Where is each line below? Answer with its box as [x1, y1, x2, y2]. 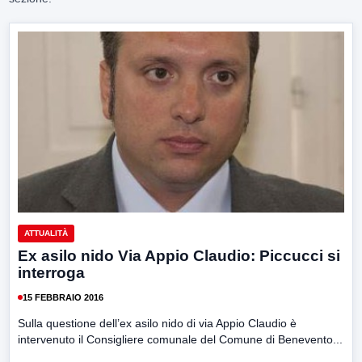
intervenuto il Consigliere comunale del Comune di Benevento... [18, 333, 343, 347]
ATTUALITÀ [24, 229, 68, 238]
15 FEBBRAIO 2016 [23, 292, 103, 302]
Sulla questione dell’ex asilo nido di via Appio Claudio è [18, 317, 297, 330]
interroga [18, 264, 85, 282]
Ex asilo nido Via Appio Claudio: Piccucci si [18, 247, 340, 265]
